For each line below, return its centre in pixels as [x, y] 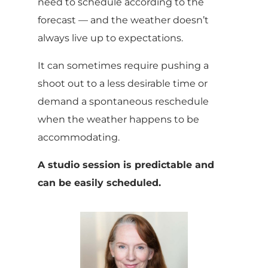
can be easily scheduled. [99, 183]
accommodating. [78, 138]
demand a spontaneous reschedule [123, 102]
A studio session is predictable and [126, 165]
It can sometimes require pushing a [123, 66]
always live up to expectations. [110, 38]
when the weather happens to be [118, 120]
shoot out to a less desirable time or [122, 84]
